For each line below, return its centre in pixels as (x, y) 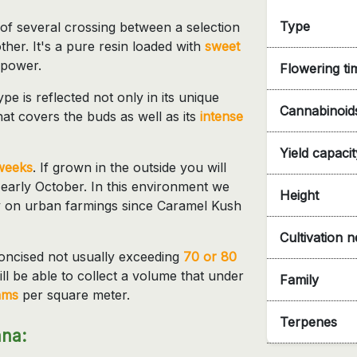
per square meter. (74, 294)
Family (299, 279)
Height (299, 195)
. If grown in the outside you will (129, 167)
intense (222, 116)
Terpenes (308, 322)
